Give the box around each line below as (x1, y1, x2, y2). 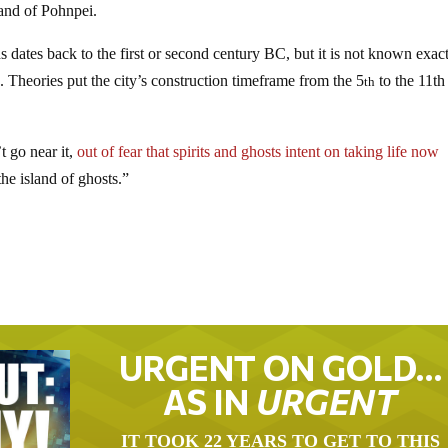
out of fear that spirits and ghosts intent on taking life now (77, 142, 440, 160)
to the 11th (375, 71, 446, 89)
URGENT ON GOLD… (118, 346, 442, 389)
